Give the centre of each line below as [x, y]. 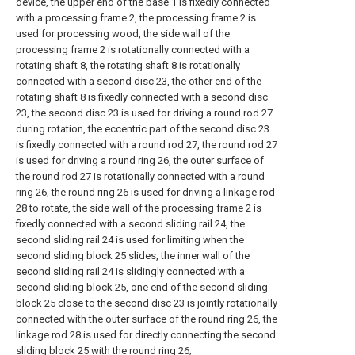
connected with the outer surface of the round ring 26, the [147, 319]
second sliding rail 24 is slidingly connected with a [130, 271]
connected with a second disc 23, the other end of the [139, 81]
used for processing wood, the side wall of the [123, 34]
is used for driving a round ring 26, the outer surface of [140, 160]
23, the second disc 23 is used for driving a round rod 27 [144, 113]
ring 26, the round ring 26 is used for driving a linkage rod [145, 192]
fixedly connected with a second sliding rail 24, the [130, 224]
